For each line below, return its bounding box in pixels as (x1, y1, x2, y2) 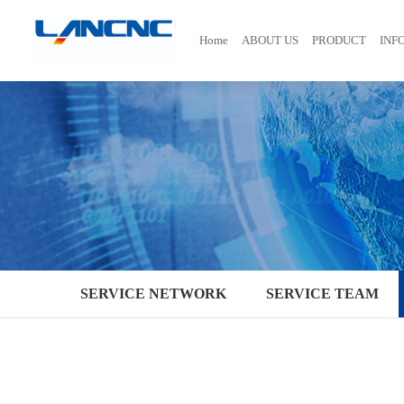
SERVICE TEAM (266, 286, 380, 301)
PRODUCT (312, 33, 367, 47)
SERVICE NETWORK (80, 286, 227, 301)
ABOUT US (242, 33, 299, 47)
